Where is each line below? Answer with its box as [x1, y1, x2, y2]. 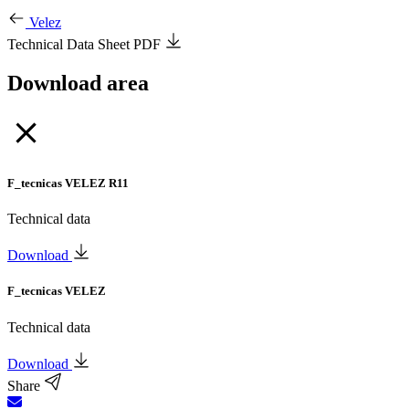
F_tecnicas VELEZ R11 [7, 175, 129, 190]
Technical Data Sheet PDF [7, 37, 164, 52]
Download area [7, 70, 149, 95]
